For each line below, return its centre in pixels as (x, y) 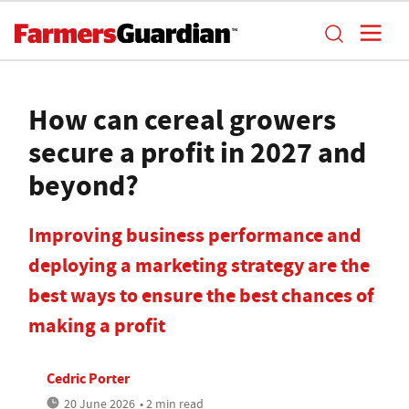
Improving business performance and (195, 235)
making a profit (97, 325)
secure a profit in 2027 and (197, 152)
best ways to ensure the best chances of (201, 295)
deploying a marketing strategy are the (199, 265)
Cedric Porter (88, 378)
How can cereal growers (182, 120)
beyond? (84, 185)
